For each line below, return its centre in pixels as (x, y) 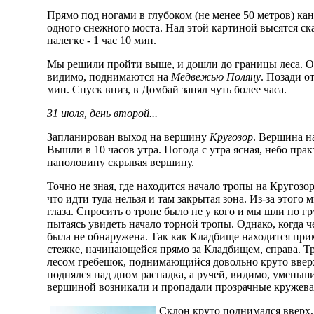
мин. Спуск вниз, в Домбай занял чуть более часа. (167, 90)
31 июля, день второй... (103, 114)
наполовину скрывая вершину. (121, 163)
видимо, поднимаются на (109, 77)
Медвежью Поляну (216, 77)
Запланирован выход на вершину (129, 137)
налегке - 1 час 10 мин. (102, 41)
